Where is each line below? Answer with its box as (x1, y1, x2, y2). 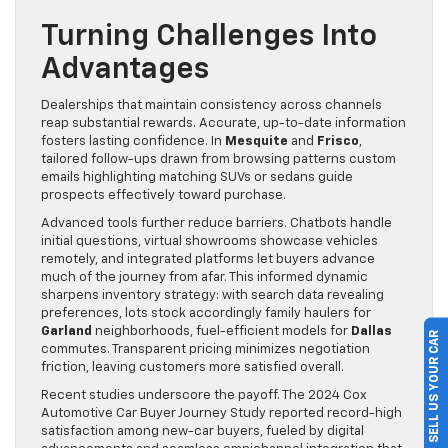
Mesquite (225, 135, 288, 149)
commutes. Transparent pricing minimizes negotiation (41, 343, 370, 357)
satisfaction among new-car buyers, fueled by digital (41, 425, 364, 439)
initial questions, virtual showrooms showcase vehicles (41, 235, 378, 249)
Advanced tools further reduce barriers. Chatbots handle (41, 217, 392, 231)
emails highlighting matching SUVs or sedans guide (41, 171, 353, 185)
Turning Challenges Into (41, 22, 377, 53)
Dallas (351, 325, 392, 339)
